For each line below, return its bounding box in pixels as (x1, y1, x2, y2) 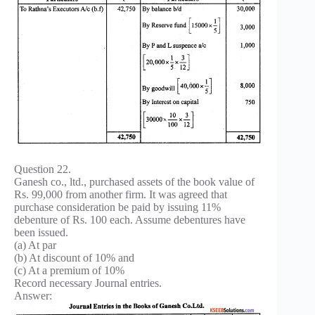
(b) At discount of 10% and (14, 252, 134, 264)
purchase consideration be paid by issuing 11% (14, 201, 221, 214)
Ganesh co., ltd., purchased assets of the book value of (14, 176, 255, 188)
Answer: (14, 290, 52, 302)
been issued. (14, 226, 68, 239)
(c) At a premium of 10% (14, 264, 124, 277)
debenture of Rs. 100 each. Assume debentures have (14, 214, 245, 226)
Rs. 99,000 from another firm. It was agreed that (14, 188, 227, 201)
